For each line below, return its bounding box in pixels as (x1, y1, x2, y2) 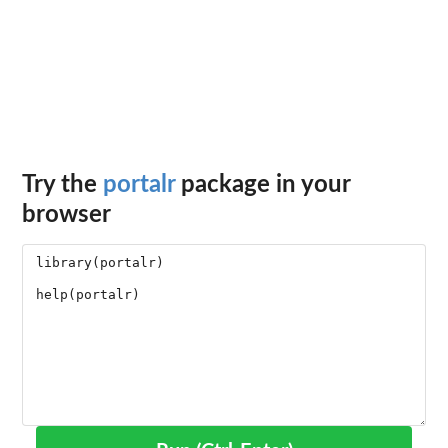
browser (22, 202, 111, 227)
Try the (22, 172, 103, 197)
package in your (175, 172, 350, 197)
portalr (103, 172, 175, 197)
